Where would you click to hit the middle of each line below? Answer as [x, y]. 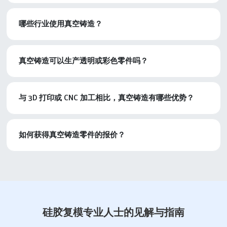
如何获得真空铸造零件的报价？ [72, 135]
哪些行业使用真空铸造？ [61, 24]
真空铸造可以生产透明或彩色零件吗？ [83, 61]
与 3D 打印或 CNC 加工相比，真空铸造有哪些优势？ [106, 98]
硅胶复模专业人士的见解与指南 [113, 212]
